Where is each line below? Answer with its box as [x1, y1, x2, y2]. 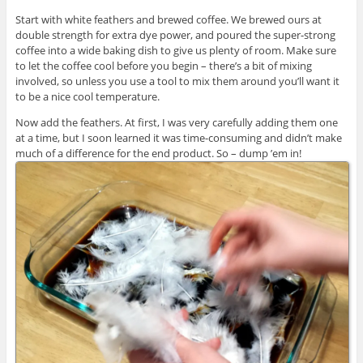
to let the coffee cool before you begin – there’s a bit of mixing [15, 58, 312, 73]
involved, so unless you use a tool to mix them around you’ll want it [15, 73, 340, 88]
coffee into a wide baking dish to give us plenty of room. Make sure [15, 42, 336, 58]
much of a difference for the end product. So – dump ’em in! [15, 145, 301, 160]
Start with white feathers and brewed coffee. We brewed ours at [15, 11, 322, 27]
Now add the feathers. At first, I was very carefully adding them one [15, 114, 338, 130]
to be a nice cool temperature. [15, 88, 160, 104]
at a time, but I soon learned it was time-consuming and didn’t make [15, 130, 342, 145]
